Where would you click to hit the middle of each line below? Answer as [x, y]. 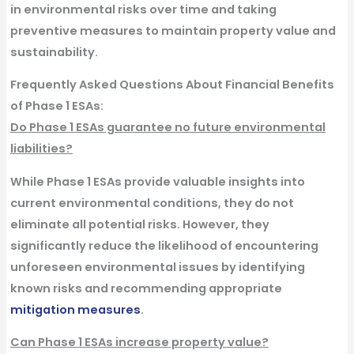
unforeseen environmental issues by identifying [157, 267]
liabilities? [41, 149]
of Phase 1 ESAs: [56, 106]
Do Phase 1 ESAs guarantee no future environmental [168, 128]
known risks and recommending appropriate [146, 288]
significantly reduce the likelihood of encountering [164, 245]
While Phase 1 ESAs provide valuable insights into [157, 181]
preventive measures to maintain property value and [173, 30]
